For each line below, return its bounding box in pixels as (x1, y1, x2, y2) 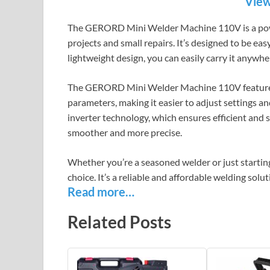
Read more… (67, 184, 134, 199)
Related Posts (67, 212, 171, 233)
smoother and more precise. (67, 126, 186, 138)
